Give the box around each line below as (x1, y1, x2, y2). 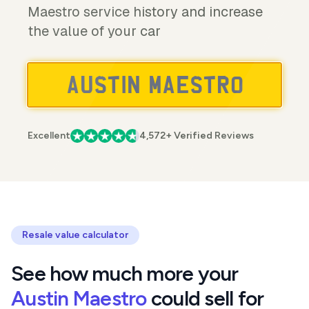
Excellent (28, 130, 70, 141)
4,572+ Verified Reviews (139, 130, 254, 141)
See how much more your (11, 261, 239, 286)
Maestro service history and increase (28, 3, 263, 21)
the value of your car (28, 22, 161, 40)
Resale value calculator (22, 229, 128, 241)
